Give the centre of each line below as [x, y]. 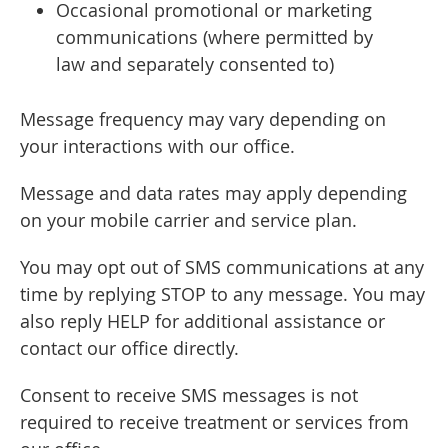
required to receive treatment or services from [214, 422]
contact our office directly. [129, 348]
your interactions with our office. [157, 146]
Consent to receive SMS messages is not [189, 395]
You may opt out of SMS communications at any [222, 267]
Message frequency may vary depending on [203, 119]
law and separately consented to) [195, 64]
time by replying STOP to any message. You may [222, 294]
